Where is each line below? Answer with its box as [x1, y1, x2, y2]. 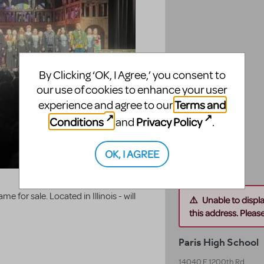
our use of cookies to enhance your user [37, 82, 227, 98]
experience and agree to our [38, 98, 174, 113]
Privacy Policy [136, 114, 202, 129]
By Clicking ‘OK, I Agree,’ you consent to [38, 68, 226, 83]
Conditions [49, 114, 104, 129]
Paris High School [179, 235, 259, 250]
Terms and [174, 97, 226, 113]
